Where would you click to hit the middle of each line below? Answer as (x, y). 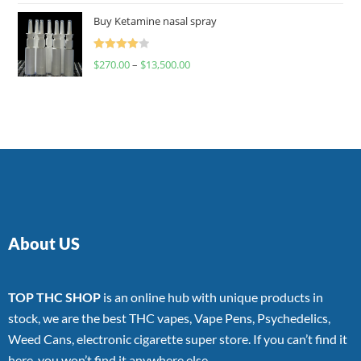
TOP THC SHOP (54, 297)
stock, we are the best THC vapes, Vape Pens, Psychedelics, (169, 317)
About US (44, 243)
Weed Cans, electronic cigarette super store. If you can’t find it (178, 338)
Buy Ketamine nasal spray (156, 21)
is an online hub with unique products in (212, 297)
